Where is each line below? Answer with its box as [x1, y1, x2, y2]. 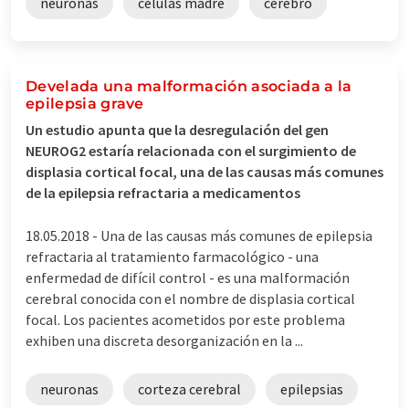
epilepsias [280, 379, 343, 398]
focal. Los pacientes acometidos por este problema [26, 309, 345, 329]
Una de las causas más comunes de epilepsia [100, 225, 372, 245]
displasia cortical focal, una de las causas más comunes [26, 162, 383, 181]
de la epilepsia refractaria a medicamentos [26, 183, 300, 202]
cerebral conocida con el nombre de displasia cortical [26, 288, 355, 308]
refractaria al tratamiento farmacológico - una [26, 246, 319, 266]
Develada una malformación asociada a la [26, 77, 352, 95]
